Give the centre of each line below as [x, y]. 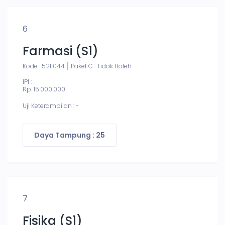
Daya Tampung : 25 [70, 135]
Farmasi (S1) [61, 51]
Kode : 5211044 [44, 66]
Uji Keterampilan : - [51, 106]
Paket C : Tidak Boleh [101, 66]
